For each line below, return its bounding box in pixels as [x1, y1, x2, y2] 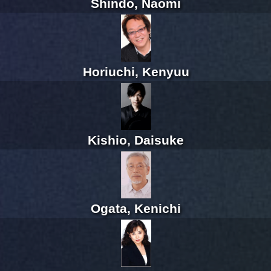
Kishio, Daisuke [88, 133, 184, 148]
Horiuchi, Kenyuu [82, 65, 189, 79]
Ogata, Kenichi [91, 201, 181, 216]
